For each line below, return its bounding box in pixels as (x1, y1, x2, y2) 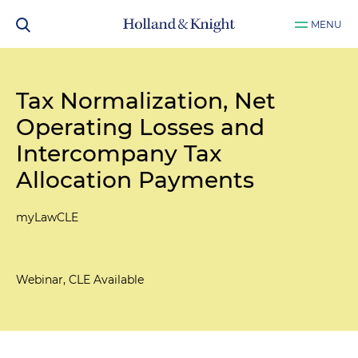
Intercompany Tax (16, 140, 221, 167)
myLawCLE (16, 210, 78, 225)
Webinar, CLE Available (16, 272, 144, 287)
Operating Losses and (16, 113, 265, 141)
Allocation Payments (16, 166, 254, 193)
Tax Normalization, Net (16, 87, 276, 114)
